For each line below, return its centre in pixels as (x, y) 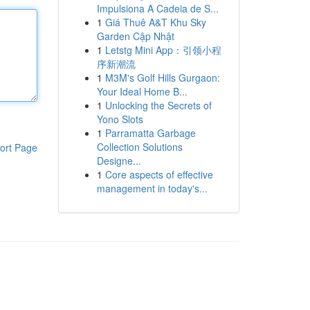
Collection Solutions (139, 147)
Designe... (119, 161)
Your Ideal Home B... (142, 91)
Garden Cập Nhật (135, 36)
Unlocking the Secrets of (158, 105)
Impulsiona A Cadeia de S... (157, 8)
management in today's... (152, 188)
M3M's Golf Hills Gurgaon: (162, 77)
